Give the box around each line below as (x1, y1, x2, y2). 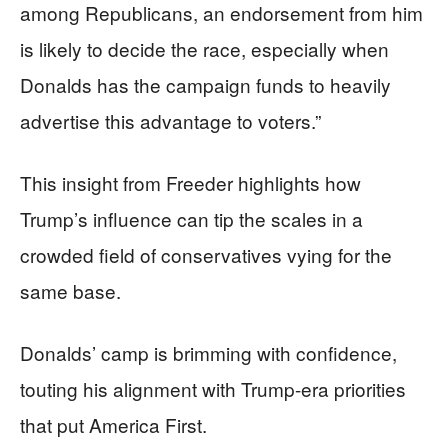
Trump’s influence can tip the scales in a (20, 204, 363, 232)
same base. (20, 276, 121, 304)
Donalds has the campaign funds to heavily (20, 70, 391, 98)
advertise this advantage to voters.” (20, 106, 321, 134)
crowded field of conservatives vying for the (20, 240, 392, 268)
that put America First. (20, 410, 207, 438)
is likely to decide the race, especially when (20, 34, 389, 62)
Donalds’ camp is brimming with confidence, (20, 338, 397, 366)
